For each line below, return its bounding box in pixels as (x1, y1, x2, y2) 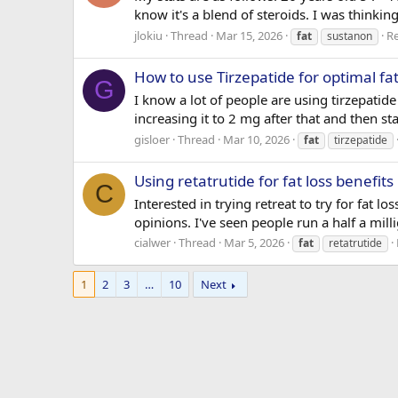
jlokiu (134, 27, 163, 44)
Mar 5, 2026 (224, 235, 284, 251)
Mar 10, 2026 (223, 131, 290, 147)
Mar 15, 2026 (216, 27, 283, 44)
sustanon (327, 28, 372, 44)
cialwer (134, 235, 171, 251)
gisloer (134, 131, 170, 147)
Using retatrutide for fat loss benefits (134, 170, 394, 191)
